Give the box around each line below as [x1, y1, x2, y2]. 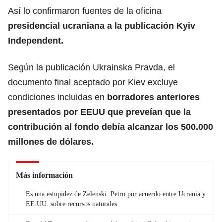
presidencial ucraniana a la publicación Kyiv [8, 20, 195, 31]
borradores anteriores [107, 92, 200, 102]
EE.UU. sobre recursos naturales [26, 200, 117, 208]
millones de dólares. [8, 136, 94, 147]
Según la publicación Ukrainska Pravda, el [8, 62, 175, 72]
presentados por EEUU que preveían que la [8, 107, 191, 117]
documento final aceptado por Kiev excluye [8, 77, 178, 87]
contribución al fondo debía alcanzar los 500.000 [8, 121, 213, 132]
